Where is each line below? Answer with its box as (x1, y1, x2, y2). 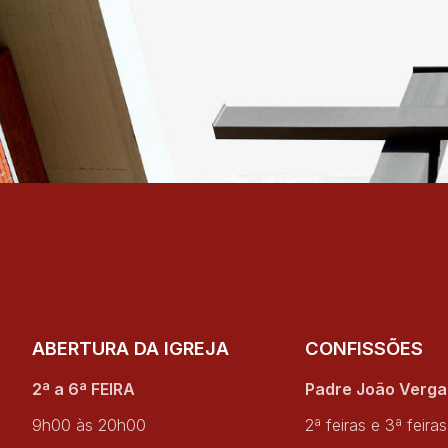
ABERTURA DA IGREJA (32, 337, 230, 360)
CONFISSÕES (304, 337, 423, 360)
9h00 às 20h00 (32, 415, 147, 436)
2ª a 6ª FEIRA (32, 379, 136, 400)
